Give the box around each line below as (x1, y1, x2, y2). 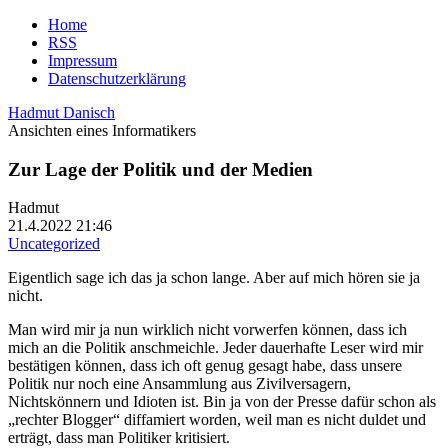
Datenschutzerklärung (48, 70, 186, 87)
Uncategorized (8, 235, 100, 253)
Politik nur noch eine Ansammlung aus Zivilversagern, (8, 375, 351, 393)
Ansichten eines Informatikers (8, 122, 196, 139)
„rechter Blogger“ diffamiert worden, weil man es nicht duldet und (8, 411, 426, 429)
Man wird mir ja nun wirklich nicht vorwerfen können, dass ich (8, 321, 407, 339)
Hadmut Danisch (8, 104, 115, 121)
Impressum (48, 52, 117, 69)
